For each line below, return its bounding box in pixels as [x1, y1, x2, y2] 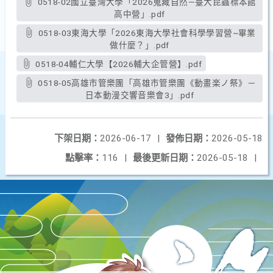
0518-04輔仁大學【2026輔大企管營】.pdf [35, 59, 202, 69]
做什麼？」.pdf [110, 40, 169, 50]
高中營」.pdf [114, 9, 165, 19]
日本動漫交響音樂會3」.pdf [85, 90, 194, 100]
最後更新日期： [133, 152, 197, 163]
